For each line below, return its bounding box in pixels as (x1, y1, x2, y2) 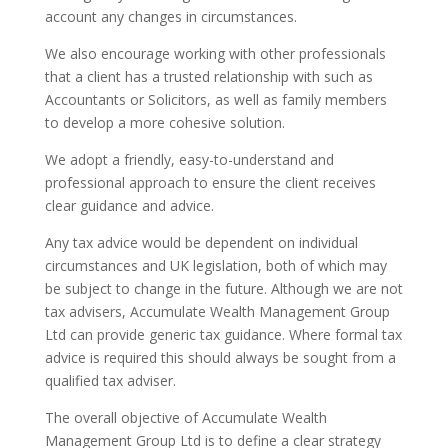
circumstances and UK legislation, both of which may (44, 256, 387, 276)
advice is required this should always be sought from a (44, 348, 396, 368)
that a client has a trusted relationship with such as (44, 67, 373, 87)
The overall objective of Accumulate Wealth (44, 408, 327, 428)
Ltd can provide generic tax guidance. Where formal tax (44, 325, 402, 345)
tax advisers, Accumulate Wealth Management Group (44, 302, 390, 322)
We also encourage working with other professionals (44, 44, 386, 64)
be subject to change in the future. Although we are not (44, 279, 403, 299)
